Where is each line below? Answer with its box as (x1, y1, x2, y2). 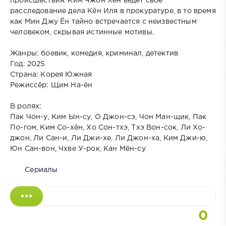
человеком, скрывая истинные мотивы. (10, 29, 154, 35)
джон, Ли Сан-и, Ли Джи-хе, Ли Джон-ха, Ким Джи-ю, (10, 135, 208, 141)
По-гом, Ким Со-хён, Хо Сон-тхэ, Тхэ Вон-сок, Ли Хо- (10, 124, 206, 131)
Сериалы (25, 166, 58, 173)
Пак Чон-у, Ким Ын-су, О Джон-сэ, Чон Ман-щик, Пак (10, 114, 207, 120)
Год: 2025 (10, 61, 45, 67)
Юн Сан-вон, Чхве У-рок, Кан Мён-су (10, 145, 146, 152)
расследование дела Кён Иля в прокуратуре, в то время (10, 8, 216, 14)
